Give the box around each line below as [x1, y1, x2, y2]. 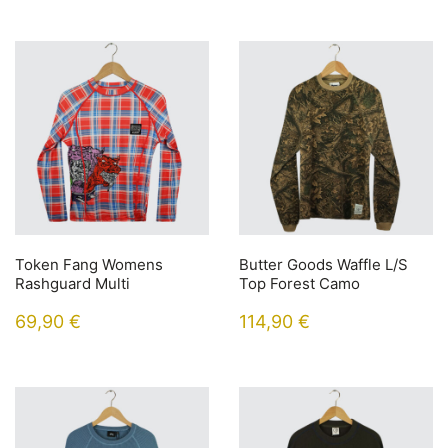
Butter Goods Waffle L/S [239, 255, 408, 274]
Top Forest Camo [239, 274, 360, 293]
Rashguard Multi [15, 274, 130, 293]
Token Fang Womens [15, 255, 163, 274]
